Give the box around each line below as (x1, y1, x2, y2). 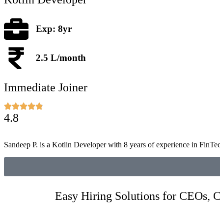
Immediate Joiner (4, 81, 87, 94)
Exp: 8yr (36, 23, 72, 34)
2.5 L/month (36, 52, 86, 63)
